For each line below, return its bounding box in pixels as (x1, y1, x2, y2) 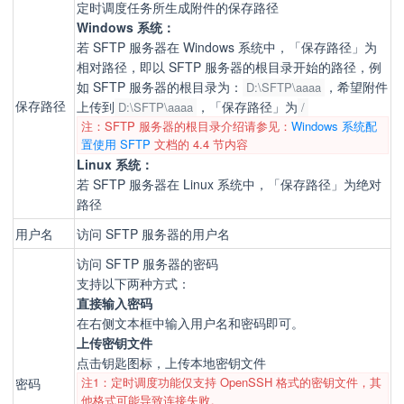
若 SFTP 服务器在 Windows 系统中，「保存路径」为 (77, 38, 377, 56)
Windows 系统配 (291, 117, 377, 134)
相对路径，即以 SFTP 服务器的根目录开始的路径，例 (77, 58, 381, 76)
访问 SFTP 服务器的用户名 (77, 225, 230, 243)
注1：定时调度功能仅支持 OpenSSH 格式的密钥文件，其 (81, 373, 381, 390)
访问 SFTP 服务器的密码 (77, 254, 219, 272)
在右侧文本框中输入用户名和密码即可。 (77, 314, 304, 332)
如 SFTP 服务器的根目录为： (77, 78, 243, 96)
